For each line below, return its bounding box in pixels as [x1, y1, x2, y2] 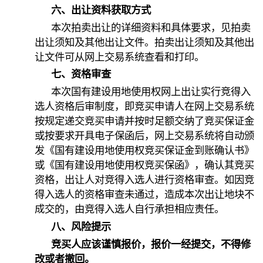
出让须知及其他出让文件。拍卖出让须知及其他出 [35, 36, 255, 48]
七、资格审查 [51, 69, 112, 80]
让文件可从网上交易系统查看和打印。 [35, 51, 205, 63]
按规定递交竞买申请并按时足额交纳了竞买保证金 [35, 116, 255, 127]
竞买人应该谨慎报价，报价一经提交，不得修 [51, 238, 251, 250]
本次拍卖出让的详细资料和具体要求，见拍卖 [51, 22, 251, 33]
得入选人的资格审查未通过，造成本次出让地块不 [35, 189, 255, 201]
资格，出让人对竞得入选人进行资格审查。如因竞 [35, 174, 255, 186]
